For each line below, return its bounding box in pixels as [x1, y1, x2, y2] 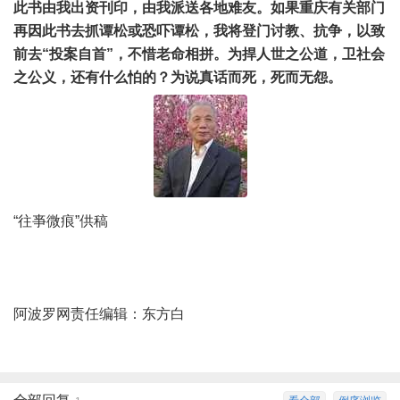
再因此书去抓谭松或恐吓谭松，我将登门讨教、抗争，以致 [13, 23, 385, 39]
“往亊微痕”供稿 [13, 213, 108, 229]
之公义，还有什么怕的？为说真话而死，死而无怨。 [13, 70, 342, 86]
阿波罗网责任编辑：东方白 [13, 306, 199, 322]
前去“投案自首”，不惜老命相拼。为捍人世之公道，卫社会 [13, 46, 385, 62]
